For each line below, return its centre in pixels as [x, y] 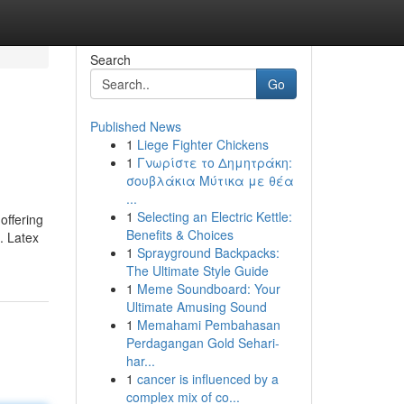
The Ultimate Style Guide [197, 271]
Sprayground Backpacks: [208, 252]
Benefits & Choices [179, 234]
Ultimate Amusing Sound [196, 307]
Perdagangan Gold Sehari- [202, 343]
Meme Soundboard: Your [208, 289]
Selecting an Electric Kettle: [214, 216]
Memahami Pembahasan [208, 325]
